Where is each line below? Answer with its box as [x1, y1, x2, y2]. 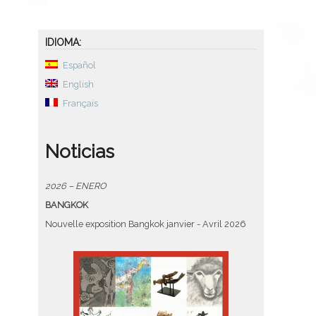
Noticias [45, 141, 114, 163]
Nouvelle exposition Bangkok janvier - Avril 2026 [45, 219, 245, 230]
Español [63, 60, 96, 71]
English [63, 79, 94, 90]
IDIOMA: [45, 37, 81, 49]
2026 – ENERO [45, 181, 106, 192]
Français [63, 98, 98, 109]
